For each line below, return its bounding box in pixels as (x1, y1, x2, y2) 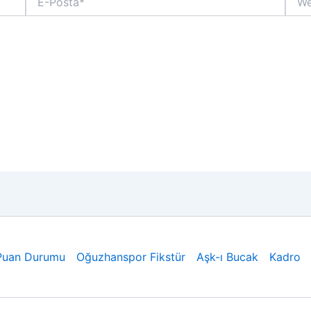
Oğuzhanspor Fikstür (76, 250, 185, 264)
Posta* (25, 1, 57, 14)
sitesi (284, 1, 309, 14)
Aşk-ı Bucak (196, 250, 258, 264)
